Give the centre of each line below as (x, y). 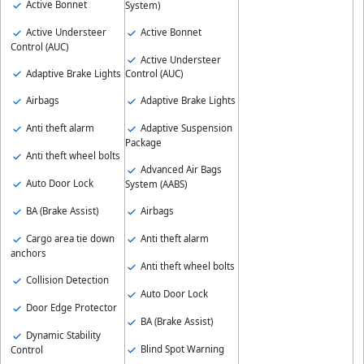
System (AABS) (156, 184)
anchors (28, 253)
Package (143, 143)
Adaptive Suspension (185, 128)
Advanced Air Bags (180, 170)
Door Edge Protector (70, 307)
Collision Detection (66, 279)
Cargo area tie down (69, 238)
